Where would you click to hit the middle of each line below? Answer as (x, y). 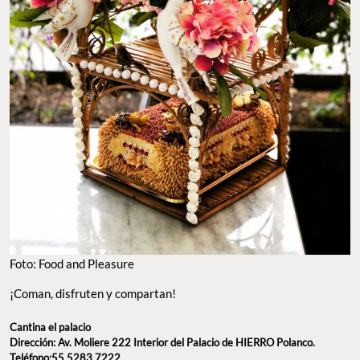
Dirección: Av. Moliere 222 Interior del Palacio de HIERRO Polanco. (162, 342)
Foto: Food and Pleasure (72, 264)
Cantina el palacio (50, 327)
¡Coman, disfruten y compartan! (93, 294)
